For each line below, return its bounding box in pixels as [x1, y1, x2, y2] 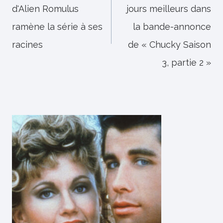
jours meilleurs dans [126, 3, 211, 14]
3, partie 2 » [162, 57, 211, 68]
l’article [11, 6, 65, 24]
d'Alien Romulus [12, 3, 79, 14]
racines [12, 39, 43, 50]
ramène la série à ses [12, 21, 103, 32]
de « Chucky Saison [128, 39, 211, 50]
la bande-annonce [133, 21, 211, 32]
